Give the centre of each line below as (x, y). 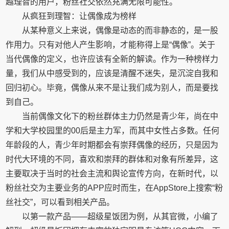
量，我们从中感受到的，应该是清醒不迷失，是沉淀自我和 (112, 73)
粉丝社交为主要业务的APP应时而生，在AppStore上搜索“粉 (114, 188)
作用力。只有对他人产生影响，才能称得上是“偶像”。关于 (111, 45)
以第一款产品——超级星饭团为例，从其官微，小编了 (120, 216)
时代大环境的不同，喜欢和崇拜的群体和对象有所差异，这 (112, 159)
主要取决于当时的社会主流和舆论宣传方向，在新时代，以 (112, 174)
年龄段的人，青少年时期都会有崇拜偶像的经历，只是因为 (112, 145)
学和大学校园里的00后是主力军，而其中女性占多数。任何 (113, 131)
